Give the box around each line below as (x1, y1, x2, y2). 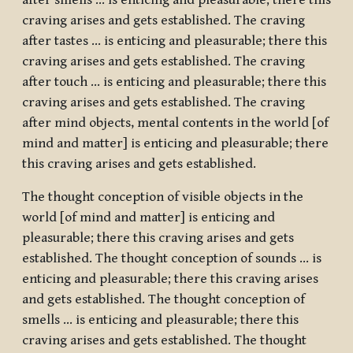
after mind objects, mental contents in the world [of (22, 115, 329, 132)
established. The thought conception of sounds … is (22, 251, 321, 267)
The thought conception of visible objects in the (22, 189, 303, 206)
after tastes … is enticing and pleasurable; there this (22, 33, 327, 50)
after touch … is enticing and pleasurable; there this (22, 74, 326, 91)
